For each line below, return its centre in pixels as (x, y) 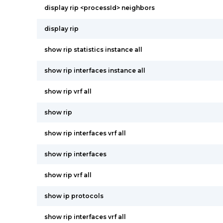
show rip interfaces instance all (95, 70)
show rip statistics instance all (93, 50)
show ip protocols (74, 196)
